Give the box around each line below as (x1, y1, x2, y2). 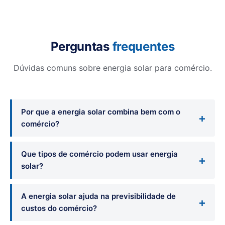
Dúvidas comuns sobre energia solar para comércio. (13, 62, 212, 73)
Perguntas (50, 39, 113, 54)
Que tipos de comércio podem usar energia (21, 149, 178, 159)
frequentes (112, 39, 175, 54)
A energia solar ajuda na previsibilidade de (21, 191, 176, 201)
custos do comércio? (21, 203, 97, 213)
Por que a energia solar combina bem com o (21, 106, 180, 117)
